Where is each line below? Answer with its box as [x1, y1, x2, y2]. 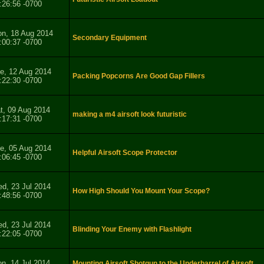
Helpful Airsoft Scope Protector [72, 148, 177, 157]
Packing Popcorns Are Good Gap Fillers [72, 72, 205, 81]
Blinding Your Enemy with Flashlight [72, 225, 192, 234]
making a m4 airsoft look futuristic [72, 110, 187, 119]
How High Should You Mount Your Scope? [72, 187, 210, 196]
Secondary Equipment [72, 34, 147, 42]
